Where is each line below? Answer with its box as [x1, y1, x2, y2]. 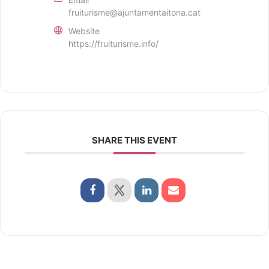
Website [68, 26, 100, 36]
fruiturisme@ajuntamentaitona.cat [68, 7, 201, 17]
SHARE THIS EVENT [92, 134, 177, 146]
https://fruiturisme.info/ [68, 38, 159, 49]
